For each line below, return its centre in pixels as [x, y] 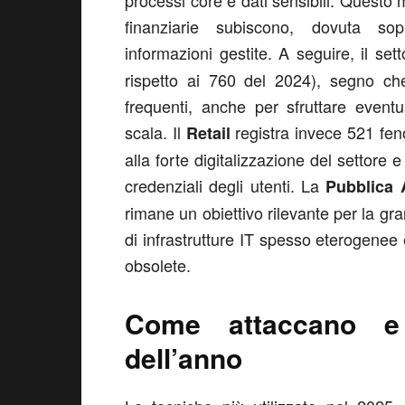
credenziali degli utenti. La [226, 185]
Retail [211, 133]
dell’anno [184, 358]
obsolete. [158, 265]
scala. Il [155, 132]
